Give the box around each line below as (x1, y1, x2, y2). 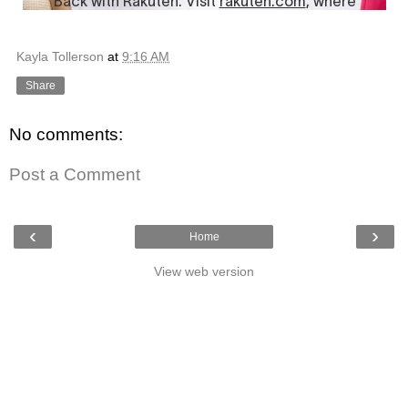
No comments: (9, 125, 123, 145)
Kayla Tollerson (16, 49, 104, 65)
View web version (154, 264, 254, 280)
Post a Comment (9, 164, 140, 184)
